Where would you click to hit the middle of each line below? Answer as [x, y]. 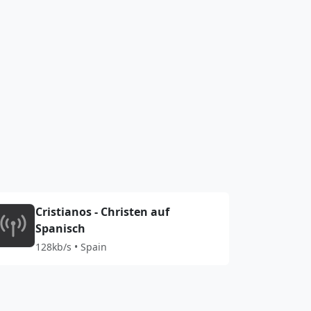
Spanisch [61, 228]
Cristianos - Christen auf [103, 212]
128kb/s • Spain [72, 247]
